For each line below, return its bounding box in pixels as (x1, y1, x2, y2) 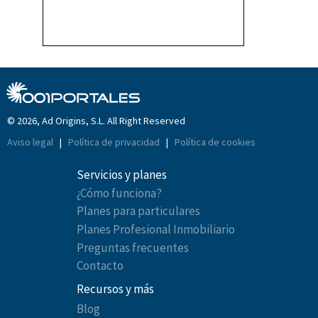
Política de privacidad (67, 136, 162, 149)
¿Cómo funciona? (76, 185, 162, 202)
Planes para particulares (76, 203, 200, 219)
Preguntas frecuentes (76, 240, 189, 256)
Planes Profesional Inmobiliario (76, 221, 235, 238)
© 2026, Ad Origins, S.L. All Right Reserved (6, 114, 185, 128)
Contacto (76, 258, 124, 274)
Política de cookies (174, 136, 256, 149)
